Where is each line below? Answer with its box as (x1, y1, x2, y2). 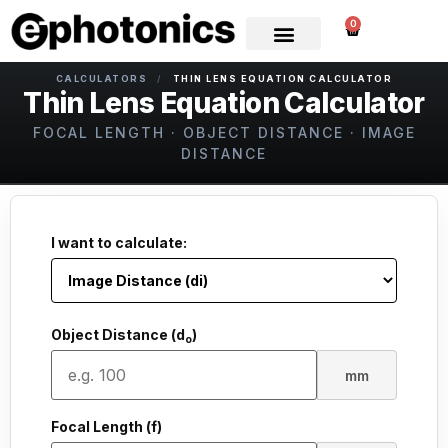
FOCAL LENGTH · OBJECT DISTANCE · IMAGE (32, 123, 416, 141)
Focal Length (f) (51, 418, 162, 436)
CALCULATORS (55, 72, 148, 84)
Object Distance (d (51, 326, 185, 344)
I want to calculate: (51, 234, 187, 252)
